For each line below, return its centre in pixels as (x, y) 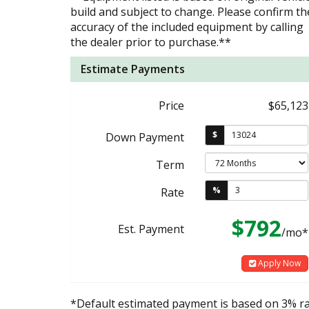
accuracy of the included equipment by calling (187, 27)
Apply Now (278, 263)
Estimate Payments (133, 69)
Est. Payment (151, 229)
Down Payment (145, 137)
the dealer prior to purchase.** (151, 42)
